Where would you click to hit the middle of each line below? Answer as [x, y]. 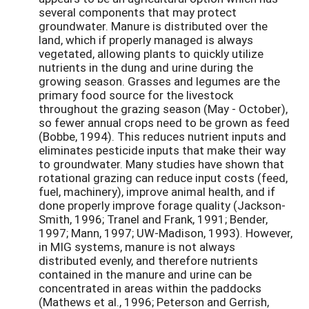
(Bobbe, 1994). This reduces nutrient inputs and [162, 137]
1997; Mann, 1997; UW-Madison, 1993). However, [166, 233]
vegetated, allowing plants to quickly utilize [151, 54]
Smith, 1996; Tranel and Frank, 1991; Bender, [153, 219]
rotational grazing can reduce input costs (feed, [163, 178]
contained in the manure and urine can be [145, 275]
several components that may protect [138, 12]
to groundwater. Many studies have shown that [161, 164]
